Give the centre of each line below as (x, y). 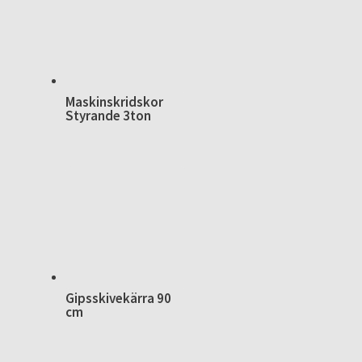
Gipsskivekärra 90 (118, 298)
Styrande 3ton (108, 115)
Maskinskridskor (114, 101)
